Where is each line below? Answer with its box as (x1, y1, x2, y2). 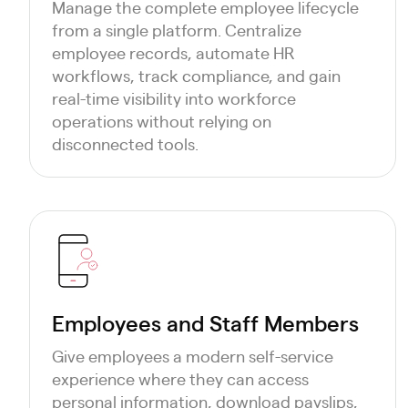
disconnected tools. (52, 133, 199, 154)
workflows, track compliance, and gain (52, 65, 341, 86)
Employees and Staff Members (52, 308, 359, 337)
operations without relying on (52, 110, 271, 131)
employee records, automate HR (52, 42, 294, 63)
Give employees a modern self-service (52, 345, 333, 366)
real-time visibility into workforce (52, 87, 296, 108)
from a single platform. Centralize (52, 19, 301, 40)
